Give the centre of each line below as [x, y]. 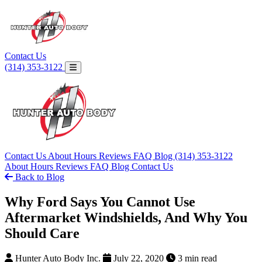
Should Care [42, 233]
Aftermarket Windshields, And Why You [126, 217]
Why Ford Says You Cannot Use [100, 201]
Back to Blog [39, 177]
